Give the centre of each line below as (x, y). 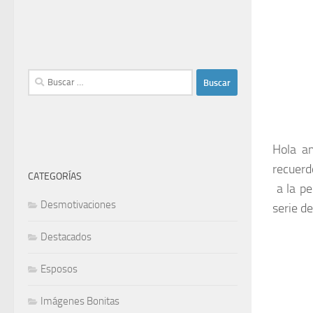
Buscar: (43, 77)
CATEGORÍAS (55, 176)
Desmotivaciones (78, 205)
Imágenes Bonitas (80, 301)
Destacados (66, 237)
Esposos (59, 269)
